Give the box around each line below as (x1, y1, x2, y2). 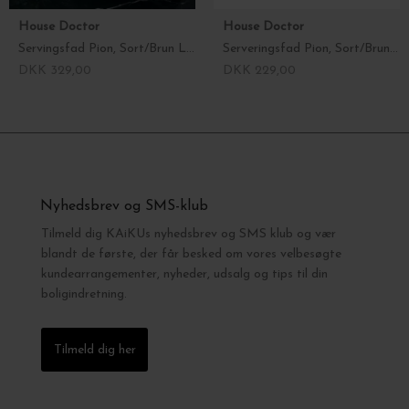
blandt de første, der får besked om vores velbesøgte (41, 246, 341, 261)
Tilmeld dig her (54, 342, 136, 357)
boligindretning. (41, 287, 127, 301)
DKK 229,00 (223, 63, 296, 78)
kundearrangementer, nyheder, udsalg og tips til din (41, 267, 328, 281)
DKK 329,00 (18, 63, 91, 78)
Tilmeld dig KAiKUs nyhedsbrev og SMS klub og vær (41, 226, 336, 241)
